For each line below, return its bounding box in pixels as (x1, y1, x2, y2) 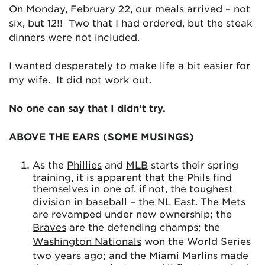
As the (33, 159, 67, 170)
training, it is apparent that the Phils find (33, 171, 232, 183)
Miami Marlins (149, 249, 218, 261)
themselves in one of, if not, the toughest (33, 182, 233, 194)
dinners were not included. (9, 31, 140, 43)
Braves (33, 221, 66, 232)
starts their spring (148, 159, 238, 170)
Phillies (67, 159, 102, 170)
